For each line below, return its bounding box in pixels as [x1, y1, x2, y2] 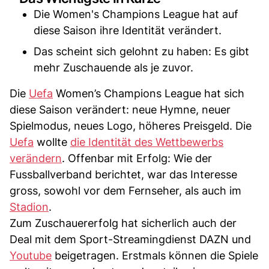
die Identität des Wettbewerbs [70, 135, 223, 148]
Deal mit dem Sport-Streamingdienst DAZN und [10, 232, 251, 246]
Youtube [10, 249, 52, 262]
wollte [34, 135, 70, 148]
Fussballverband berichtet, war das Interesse [10, 168, 237, 181]
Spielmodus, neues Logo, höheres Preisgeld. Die [10, 119, 252, 132]
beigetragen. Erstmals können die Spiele [52, 249, 258, 262]
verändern [10, 151, 62, 165]
